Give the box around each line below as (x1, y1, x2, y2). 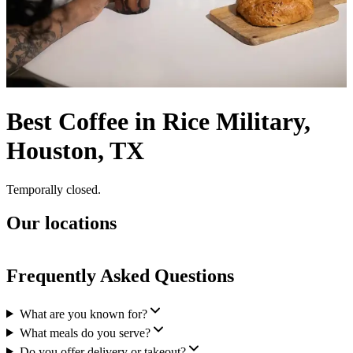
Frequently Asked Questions (6, 265, 234, 286)
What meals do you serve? (19, 325, 150, 340)
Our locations (6, 212, 117, 233)
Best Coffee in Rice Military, (6, 107, 310, 136)
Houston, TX (6, 136, 144, 165)
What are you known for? (19, 307, 147, 321)
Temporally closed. (6, 182, 101, 196)
